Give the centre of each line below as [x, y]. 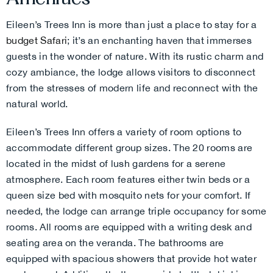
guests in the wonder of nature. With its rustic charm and [135, 56]
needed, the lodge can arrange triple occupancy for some [136, 211]
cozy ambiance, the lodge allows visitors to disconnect [131, 72]
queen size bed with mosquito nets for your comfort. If [129, 195]
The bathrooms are [181, 242]
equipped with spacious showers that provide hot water [131, 258]
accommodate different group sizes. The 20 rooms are [129, 147]
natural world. [37, 103]
